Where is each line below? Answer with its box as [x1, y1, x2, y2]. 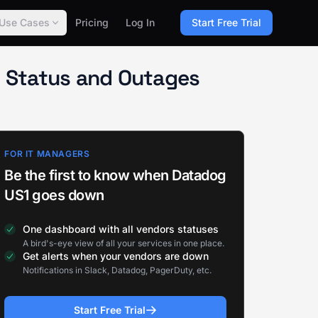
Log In [126, 16, 155, 28]
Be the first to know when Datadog [4, 167, 226, 184]
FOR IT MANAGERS [4, 148, 90, 159]
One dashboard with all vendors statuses [23, 223, 219, 235]
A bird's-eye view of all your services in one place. [23, 238, 225, 248]
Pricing [75, 16, 109, 28]
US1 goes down [4, 187, 104, 204]
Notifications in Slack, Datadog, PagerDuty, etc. [23, 265, 212, 275]
